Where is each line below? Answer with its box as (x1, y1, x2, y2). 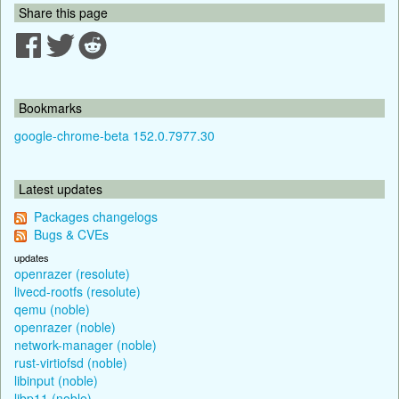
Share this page (19, 3, 108, 21)
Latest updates (19, 179, 102, 198)
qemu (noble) (14, 299, 90, 318)
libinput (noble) (14, 370, 98, 389)
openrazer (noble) (14, 317, 116, 336)
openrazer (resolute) (14, 264, 130, 282)
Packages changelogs (34, 207, 158, 225)
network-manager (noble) (14, 335, 157, 354)
